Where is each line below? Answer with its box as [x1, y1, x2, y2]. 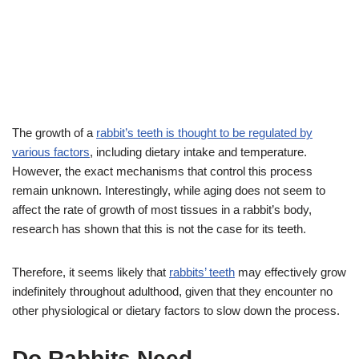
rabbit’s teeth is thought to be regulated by [96, 126, 313, 140]
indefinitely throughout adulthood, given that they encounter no [12, 284, 333, 299]
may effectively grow [235, 265, 346, 280]
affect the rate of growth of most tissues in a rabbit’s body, [12, 203, 312, 217]
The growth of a [12, 126, 96, 140]
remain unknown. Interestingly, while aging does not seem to [12, 184, 325, 198]
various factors [12, 145, 90, 159]
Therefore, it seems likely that [12, 265, 169, 280]
